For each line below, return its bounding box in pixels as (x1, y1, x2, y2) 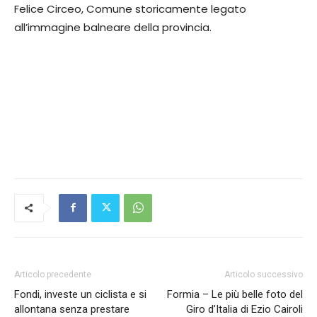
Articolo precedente (14, 269, 91, 279)
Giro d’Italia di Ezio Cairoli (186, 302, 303, 316)
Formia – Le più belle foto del (167, 287, 303, 301)
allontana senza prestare (14, 302, 129, 316)
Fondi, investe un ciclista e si (14, 287, 146, 301)
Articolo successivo (224, 269, 303, 279)
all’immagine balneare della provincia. (14, 19, 212, 35)
